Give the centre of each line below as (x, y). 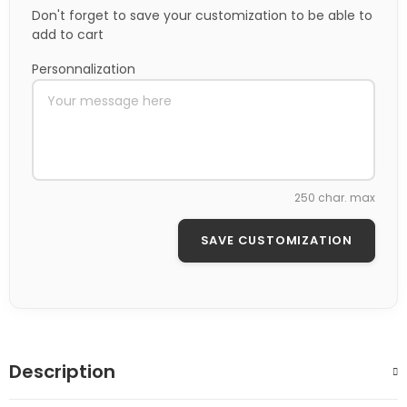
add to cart (68, 34)
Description (62, 372)
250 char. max (335, 198)
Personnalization (84, 69)
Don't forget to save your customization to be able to (202, 15)
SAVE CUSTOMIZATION (276, 241)
